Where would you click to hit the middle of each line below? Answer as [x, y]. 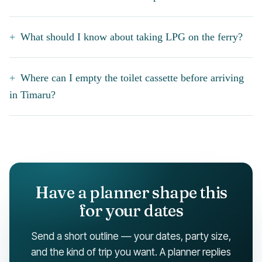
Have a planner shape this [131, 193]
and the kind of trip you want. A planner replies [131, 252]
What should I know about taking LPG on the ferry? [132, 37]
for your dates [131, 211]
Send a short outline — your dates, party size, [131, 236]
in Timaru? [32, 95]
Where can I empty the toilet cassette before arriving [132, 78]
